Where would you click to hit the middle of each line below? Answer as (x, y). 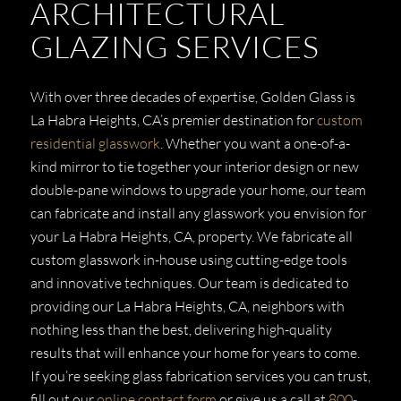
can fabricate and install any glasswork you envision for (198, 213)
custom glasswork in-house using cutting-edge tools (188, 259)
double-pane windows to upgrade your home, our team (198, 189)
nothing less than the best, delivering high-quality (181, 329)
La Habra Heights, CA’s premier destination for (173, 119)
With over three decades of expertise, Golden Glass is (192, 96)
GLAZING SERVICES (175, 47)
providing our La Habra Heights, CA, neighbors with (187, 306)
